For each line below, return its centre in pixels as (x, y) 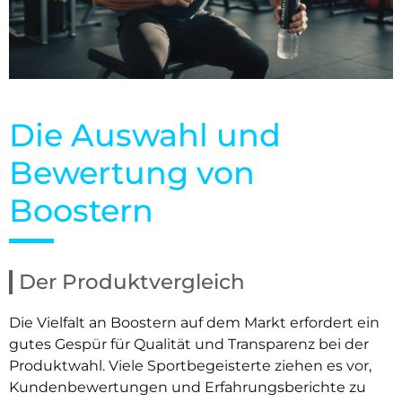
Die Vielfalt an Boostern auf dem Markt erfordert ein (194, 322)
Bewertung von (132, 172)
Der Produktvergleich (132, 281)
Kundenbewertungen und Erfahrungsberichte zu (188, 387)
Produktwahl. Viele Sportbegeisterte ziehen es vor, (190, 365)
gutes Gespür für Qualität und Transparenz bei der (189, 344)
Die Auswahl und (145, 135)
